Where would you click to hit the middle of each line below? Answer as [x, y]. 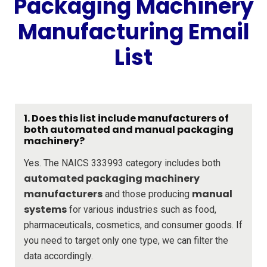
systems [45, 209]
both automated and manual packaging [129, 129]
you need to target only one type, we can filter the [126, 240]
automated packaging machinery [112, 178]
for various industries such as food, [142, 209]
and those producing [147, 194]
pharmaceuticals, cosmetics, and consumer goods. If [133, 225]
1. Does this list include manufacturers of [126, 118]
